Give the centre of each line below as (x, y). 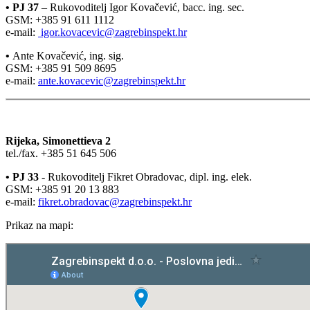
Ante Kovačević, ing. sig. (67, 55)
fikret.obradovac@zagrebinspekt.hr (115, 201)
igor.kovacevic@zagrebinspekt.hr (114, 32)
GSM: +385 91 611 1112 (60, 19)
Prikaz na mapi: (39, 225)
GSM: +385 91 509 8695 (61, 68)
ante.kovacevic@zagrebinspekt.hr (112, 80)
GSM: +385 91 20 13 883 (62, 189)
